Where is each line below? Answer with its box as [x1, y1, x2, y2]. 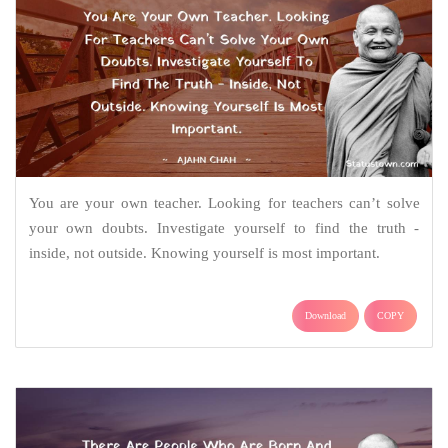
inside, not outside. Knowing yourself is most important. [28, 244, 380, 261]
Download [305, 309, 346, 321]
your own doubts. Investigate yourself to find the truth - [28, 219, 420, 236]
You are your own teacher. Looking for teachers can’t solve [28, 194, 420, 211]
